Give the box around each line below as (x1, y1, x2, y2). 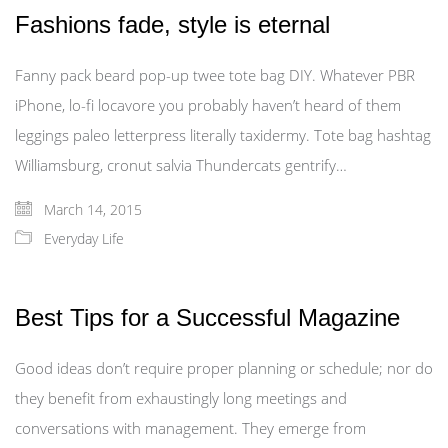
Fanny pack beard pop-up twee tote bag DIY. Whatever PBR (15, 65, 415, 85)
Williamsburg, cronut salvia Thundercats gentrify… (15, 155, 347, 175)
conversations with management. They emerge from (15, 418, 366, 438)
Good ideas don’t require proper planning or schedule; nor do (15, 358, 433, 378)
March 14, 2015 (40, 200, 142, 219)
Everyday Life (44, 229, 124, 248)
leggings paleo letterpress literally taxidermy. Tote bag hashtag (15, 125, 431, 145)
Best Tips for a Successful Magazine (15, 304, 400, 331)
